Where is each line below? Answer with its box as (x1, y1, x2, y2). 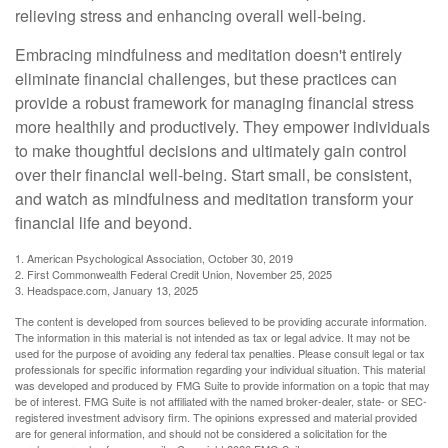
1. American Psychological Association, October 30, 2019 (15, 250, 293, 266)
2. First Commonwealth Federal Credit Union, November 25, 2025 (15, 266, 332, 282)
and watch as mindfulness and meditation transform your (15, 187, 413, 210)
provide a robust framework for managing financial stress (15, 91, 414, 114)
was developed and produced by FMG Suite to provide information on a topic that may (15, 377, 430, 393)
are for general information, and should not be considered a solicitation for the (15, 425, 387, 441)
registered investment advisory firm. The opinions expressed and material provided (15, 409, 417, 425)
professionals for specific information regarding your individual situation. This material (15, 361, 425, 377)
